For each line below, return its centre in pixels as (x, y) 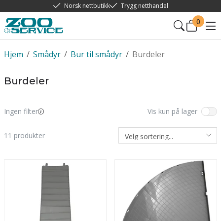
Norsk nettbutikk (87, 6)
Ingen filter (21, 111)
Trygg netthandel (144, 6)
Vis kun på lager (172, 111)
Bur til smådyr (96, 54)
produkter (28, 135)
